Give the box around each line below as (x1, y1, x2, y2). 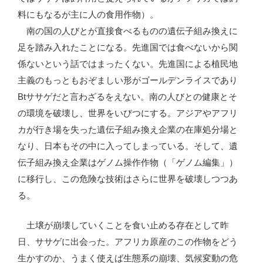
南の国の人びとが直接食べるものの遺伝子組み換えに (18, 26, 238, 36)
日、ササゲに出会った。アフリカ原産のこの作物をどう (18, 236, 238, 247)
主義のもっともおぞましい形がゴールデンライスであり (18, 75, 238, 86)
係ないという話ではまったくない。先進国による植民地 (18, 59, 238, 69)
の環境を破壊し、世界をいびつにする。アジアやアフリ (18, 108, 238, 119)
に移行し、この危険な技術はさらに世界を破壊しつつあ (18, 174, 238, 184)
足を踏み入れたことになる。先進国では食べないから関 (18, 42, 238, 53)
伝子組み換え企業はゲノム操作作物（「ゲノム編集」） (18, 157, 238, 168)
